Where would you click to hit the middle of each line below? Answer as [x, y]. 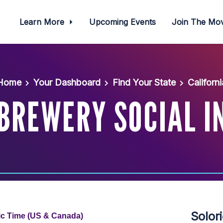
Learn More [43, 22]
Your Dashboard [67, 82]
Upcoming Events [123, 22]
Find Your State [144, 82]
